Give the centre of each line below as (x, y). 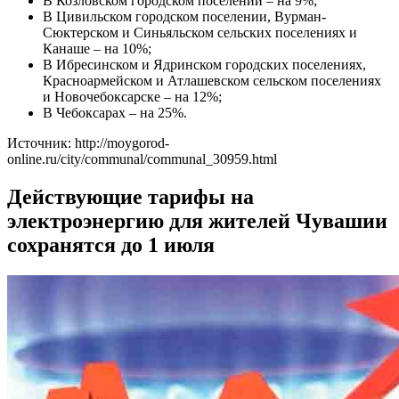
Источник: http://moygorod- (88, 142)
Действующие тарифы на (130, 196)
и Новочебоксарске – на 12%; (132, 96)
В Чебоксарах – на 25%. (115, 112)
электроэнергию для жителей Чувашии (197, 220)
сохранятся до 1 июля (111, 244)
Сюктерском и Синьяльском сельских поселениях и (200, 32)
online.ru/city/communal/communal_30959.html (142, 159)
